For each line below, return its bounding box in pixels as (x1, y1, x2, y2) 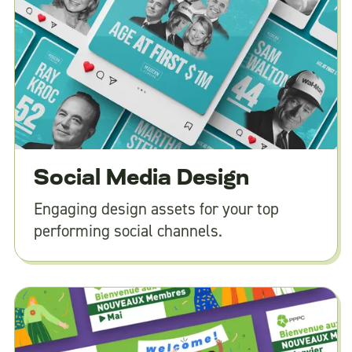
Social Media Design (33, 168, 249, 191)
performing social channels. (33, 220, 222, 243)
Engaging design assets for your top (33, 198, 279, 221)
